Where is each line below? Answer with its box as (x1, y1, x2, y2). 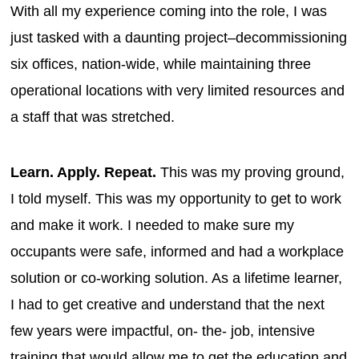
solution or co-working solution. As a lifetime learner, (10, 269, 343, 286)
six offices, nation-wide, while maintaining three (10, 55, 312, 72)
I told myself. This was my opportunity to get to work (10, 190, 342, 207)
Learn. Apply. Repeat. (10, 163, 161, 180)
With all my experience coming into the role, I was (10, 2, 328, 19)
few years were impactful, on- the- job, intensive (10, 322, 316, 339)
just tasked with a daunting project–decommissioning (10, 29, 348, 46)
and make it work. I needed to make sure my (10, 216, 295, 233)
